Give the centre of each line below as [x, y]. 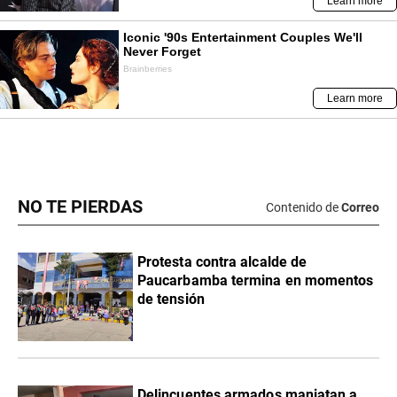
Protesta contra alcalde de [222, 262]
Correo [360, 207]
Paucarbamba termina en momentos [256, 281]
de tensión [171, 300]
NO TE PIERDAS [80, 207]
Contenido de [302, 207]
